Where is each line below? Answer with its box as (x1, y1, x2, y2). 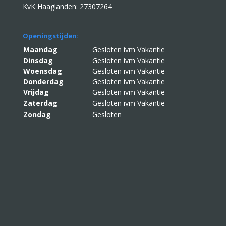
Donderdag (23, 76, 64, 86)
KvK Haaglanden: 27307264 (22, 2, 112, 12)
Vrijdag (23, 87, 49, 97)
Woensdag (23, 66, 62, 76)
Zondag (23, 109, 51, 119)
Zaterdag (23, 98, 58, 108)
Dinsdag (23, 55, 53, 65)
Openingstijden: (22, 31, 79, 40)
